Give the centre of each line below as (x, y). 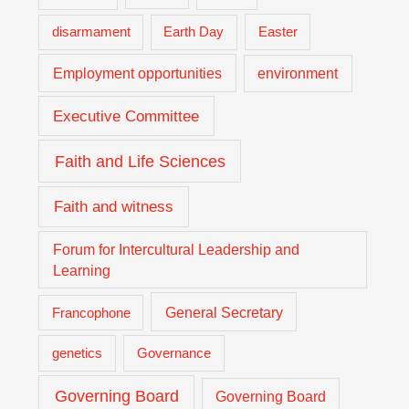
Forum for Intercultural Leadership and (176, 249)
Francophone (91, 313)
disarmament (91, 32)
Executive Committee (126, 116)
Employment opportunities (138, 73)
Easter (278, 32)
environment (298, 74)
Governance (173, 353)
